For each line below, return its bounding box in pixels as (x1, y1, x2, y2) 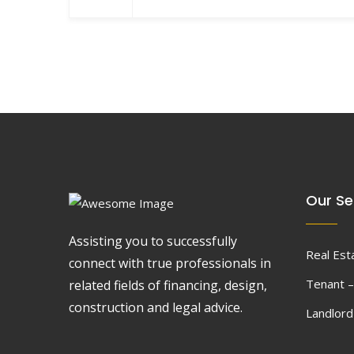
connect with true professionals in (69, 254, 271, 273)
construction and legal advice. (69, 299, 243, 317)
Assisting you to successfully (69, 232, 237, 250)
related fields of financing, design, (69, 277, 267, 295)
